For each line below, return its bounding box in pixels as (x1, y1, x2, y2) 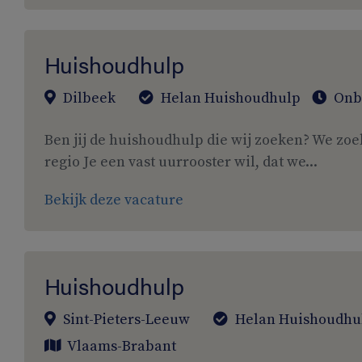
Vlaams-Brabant (67, 337, 176, 356)
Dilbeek (60, 89, 116, 107)
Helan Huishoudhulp (161, 89, 301, 107)
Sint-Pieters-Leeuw (60, 310, 190, 329)
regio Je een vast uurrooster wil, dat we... (44, 153, 318, 171)
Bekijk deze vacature (44, 191, 183, 209)
